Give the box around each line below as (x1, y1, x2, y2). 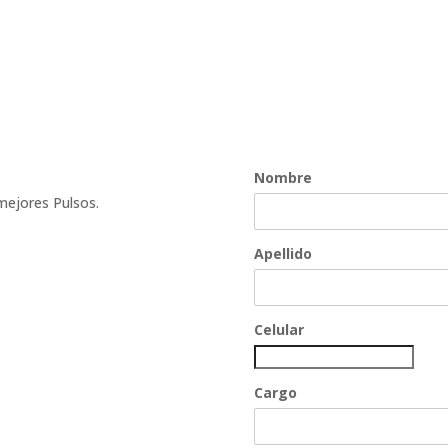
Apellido (253, 243, 312, 263)
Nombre (253, 167, 312, 187)
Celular (253, 319, 304, 339)
